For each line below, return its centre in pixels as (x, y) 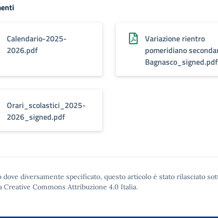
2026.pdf (22, 50)
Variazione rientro (175, 38)
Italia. (128, 187)
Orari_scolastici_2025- (46, 105)
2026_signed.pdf (36, 117)
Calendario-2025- (37, 38)
